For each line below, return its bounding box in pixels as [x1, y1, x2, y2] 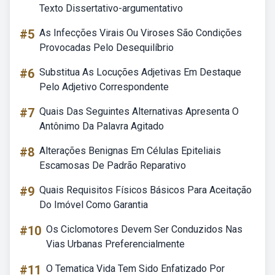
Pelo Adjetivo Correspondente [39, 81, 169, 93]
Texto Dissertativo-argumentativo [39, 2, 183, 14]
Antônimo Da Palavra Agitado [39, 120, 164, 132]
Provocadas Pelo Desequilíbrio [39, 42, 174, 53]
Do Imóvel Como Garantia [39, 199, 148, 211]
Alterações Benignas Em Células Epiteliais [39, 145, 221, 157]
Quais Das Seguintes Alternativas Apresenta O [39, 106, 239, 117]
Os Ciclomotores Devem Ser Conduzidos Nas [46, 223, 242, 235]
